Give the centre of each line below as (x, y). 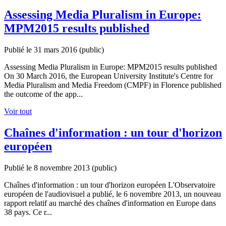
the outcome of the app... (43, 94)
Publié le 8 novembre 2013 (48, 167)
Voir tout (18, 111)
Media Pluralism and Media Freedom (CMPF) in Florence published (113, 85)
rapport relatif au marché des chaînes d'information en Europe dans (110, 203)
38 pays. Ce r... (28, 212)
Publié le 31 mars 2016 (42, 49)
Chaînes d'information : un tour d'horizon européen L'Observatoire (110, 185)
